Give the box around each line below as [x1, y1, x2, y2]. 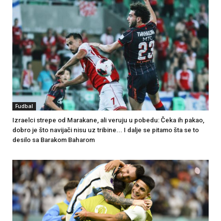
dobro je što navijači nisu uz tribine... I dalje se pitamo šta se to [12, 126, 199, 134]
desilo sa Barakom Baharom [12, 136, 95, 144]
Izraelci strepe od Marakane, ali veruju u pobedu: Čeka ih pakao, [12, 116, 204, 124]
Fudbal [15, 102, 33, 110]
